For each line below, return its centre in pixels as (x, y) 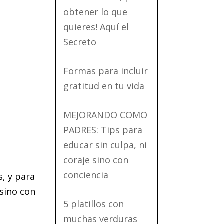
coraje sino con (96, 160)
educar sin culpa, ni (105, 145)
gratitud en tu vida (104, 86)
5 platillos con (93, 204)
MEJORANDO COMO (105, 115)
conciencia (86, 175)
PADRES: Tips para (103, 130)
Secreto (80, 42)
